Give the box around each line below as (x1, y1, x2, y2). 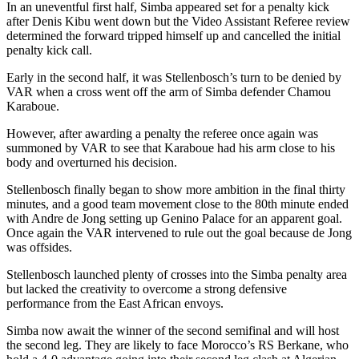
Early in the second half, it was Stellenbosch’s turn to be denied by (6, 70, 341, 84)
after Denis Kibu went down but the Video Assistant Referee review (6, 14, 350, 28)
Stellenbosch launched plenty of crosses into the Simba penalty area (6, 267, 347, 281)
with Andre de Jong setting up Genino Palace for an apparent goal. (6, 211, 342, 225)
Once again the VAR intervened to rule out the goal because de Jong (6, 225, 352, 240)
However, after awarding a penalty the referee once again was (6, 126, 318, 140)
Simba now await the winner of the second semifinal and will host (6, 323, 339, 337)
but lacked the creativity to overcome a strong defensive (6, 281, 287, 296)
